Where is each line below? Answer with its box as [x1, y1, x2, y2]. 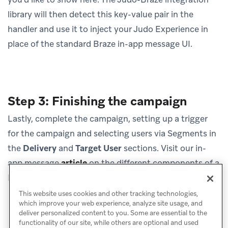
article [61, 157, 87, 169]
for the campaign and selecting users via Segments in [8, 128, 216, 139]
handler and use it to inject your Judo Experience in [8, 23, 208, 35]
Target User [75, 142, 122, 154]
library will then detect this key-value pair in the [8, 9, 193, 20]
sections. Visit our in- [122, 142, 206, 154]
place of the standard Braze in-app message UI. [8, 38, 192, 50]
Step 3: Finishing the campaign [8, 93, 187, 109]
